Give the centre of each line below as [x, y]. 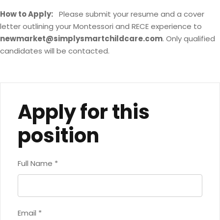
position [58, 136]
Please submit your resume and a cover [129, 14]
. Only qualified [189, 39]
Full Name [36, 163]
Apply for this [84, 112]
